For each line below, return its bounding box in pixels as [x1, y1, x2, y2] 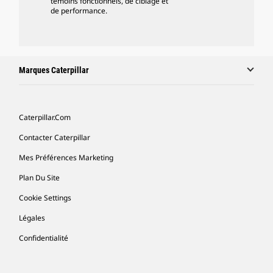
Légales [19, 213, 45, 223]
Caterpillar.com [19, 112, 71, 122]
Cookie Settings [19, 193, 71, 203]
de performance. [51, 5, 107, 16]
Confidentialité [19, 233, 68, 243]
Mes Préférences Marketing [19, 152, 113, 163]
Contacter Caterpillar [19, 132, 90, 143]
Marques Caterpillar [19, 65, 89, 75]
